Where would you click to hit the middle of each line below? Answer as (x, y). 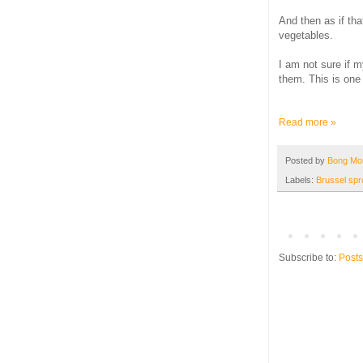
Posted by (306, 160)
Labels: (301, 180)
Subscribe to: (309, 258)
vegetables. (306, 35)
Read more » (307, 122)
